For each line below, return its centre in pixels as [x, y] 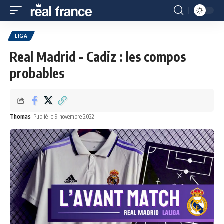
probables [37, 73]
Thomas [20, 117]
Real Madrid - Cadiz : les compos [98, 57]
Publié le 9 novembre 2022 [64, 117]
